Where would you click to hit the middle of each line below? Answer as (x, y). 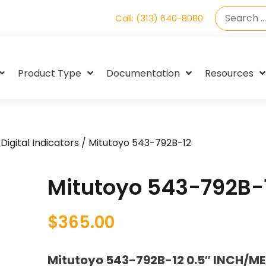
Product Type (50, 73)
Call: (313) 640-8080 (159, 18)
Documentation (143, 73)
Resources (229, 73)
